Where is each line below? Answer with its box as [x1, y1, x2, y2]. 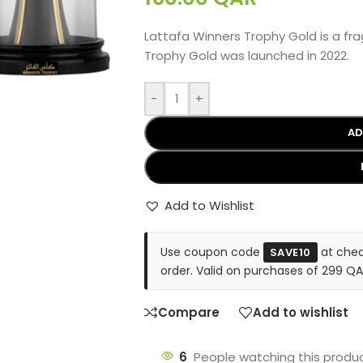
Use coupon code [160, 243, 263, 260]
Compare [157, 304, 220, 322]
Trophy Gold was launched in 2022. [143, 46, 349, 64]
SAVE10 [269, 244, 311, 260]
